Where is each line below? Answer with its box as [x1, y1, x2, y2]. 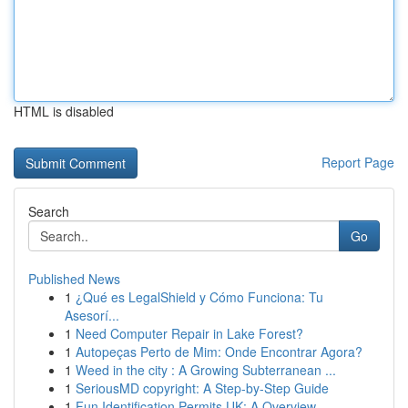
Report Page [321, 153, 394, 171]
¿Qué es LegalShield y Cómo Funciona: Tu [76, 288, 323, 306]
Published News [28, 270, 120, 288]
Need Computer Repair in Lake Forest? [76, 324, 303, 342]
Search [28, 202, 69, 220]
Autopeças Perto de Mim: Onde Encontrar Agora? [76, 342, 362, 361]
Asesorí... [65, 306, 119, 324]
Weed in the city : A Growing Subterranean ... [76, 361, 336, 379]
